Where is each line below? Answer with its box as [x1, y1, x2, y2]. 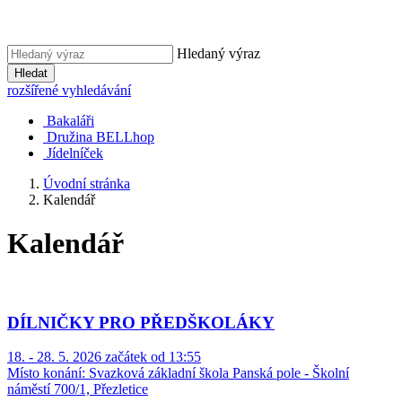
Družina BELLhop [47, 129, 154, 144]
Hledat [14, 66, 48, 80]
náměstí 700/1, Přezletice [7, 381, 148, 398]
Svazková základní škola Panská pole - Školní [85, 365, 349, 381]
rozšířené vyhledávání [7, 83, 131, 98]
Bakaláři [47, 113, 94, 128]
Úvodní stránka [43, 176, 130, 191]
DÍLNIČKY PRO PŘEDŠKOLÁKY [7, 312, 275, 332]
